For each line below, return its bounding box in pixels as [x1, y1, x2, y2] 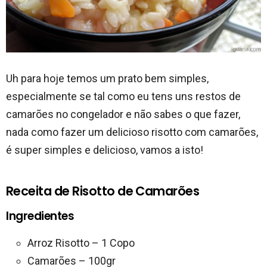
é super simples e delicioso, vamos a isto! [6, 143, 203, 156]
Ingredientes [6, 207, 74, 224]
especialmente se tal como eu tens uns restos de [6, 89, 241, 103]
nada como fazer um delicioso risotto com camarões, [6, 125, 258, 138]
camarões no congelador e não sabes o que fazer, [6, 107, 240, 120]
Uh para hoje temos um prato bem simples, [6, 72, 209, 85]
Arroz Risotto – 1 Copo [27, 236, 135, 249]
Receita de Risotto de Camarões [6, 182, 200, 200]
